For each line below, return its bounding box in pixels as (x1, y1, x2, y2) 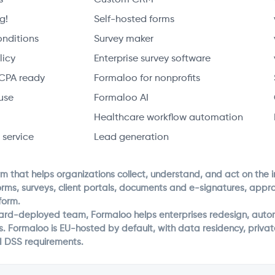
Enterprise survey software (94, 53, 211, 64)
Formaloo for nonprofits (94, 73, 201, 83)
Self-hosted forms (94, 14, 175, 25)
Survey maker (94, 34, 154, 44)
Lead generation (94, 132, 169, 142)
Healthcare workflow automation (94, 112, 244, 123)
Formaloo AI (94, 93, 149, 103)
